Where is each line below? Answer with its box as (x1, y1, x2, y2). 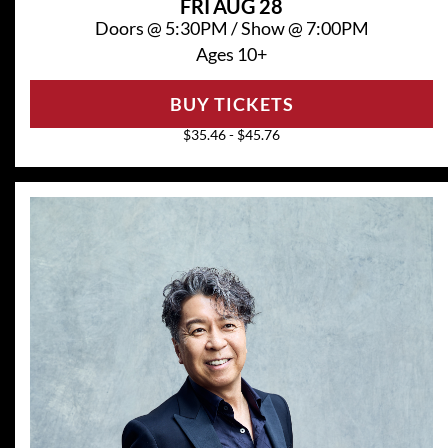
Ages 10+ (196, 42, 267, 65)
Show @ (240, 16, 306, 39)
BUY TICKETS (169, 92, 294, 115)
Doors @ (94, 16, 165, 39)
